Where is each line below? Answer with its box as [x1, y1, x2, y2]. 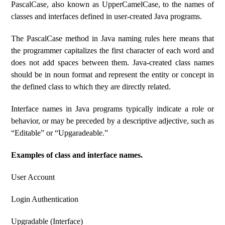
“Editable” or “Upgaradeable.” [11, 129, 108, 137]
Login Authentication [11, 195, 79, 203]
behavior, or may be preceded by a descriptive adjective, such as [11, 117, 214, 125]
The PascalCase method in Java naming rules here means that [11, 34, 214, 43]
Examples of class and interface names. [11, 151, 143, 159]
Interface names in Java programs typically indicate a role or [11, 104, 214, 113]
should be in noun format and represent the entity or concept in [11, 70, 214, 79]
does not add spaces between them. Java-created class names [11, 58, 214, 67]
